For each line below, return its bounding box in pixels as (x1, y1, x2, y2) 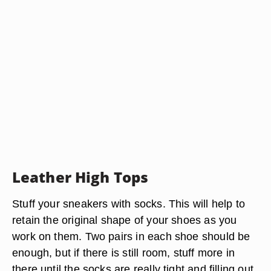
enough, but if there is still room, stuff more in (12, 246, 235, 259)
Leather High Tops (12, 167, 149, 187)
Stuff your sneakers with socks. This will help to (12, 197, 246, 210)
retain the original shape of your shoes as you (12, 214, 237, 226)
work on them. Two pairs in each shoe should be (12, 230, 250, 243)
